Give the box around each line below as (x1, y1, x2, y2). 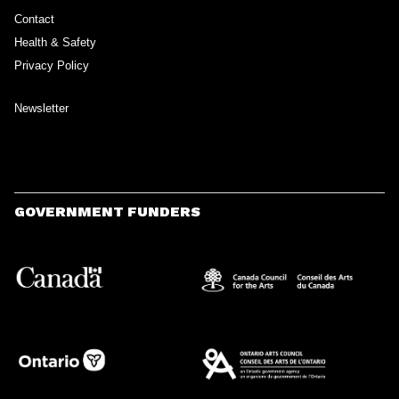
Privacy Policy (14, 58, 89, 72)
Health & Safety (14, 35, 96, 49)
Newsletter (14, 101, 69, 115)
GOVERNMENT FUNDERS (14, 203, 200, 221)
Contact (14, 12, 54, 26)
